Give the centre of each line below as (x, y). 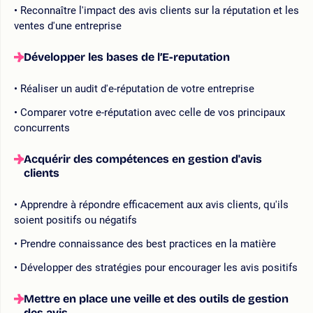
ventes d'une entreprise (68, 26)
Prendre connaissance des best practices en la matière (148, 243)
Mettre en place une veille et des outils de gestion (156, 298)
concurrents (42, 128)
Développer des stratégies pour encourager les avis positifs (159, 267)
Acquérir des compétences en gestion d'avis (143, 159)
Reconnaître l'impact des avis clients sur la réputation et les (160, 10)
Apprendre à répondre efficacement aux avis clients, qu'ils (154, 204)
